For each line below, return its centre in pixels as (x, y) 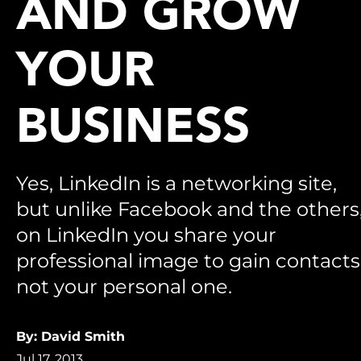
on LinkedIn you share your (146, 235)
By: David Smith (71, 336)
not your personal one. (124, 286)
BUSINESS (133, 130)
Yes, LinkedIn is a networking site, (176, 183)
